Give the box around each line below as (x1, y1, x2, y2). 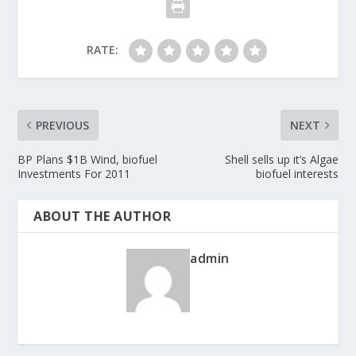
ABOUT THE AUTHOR (33, 207, 172, 226)
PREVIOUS (36, 118, 90, 133)
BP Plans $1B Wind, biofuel (17, 152, 158, 168)
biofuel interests (255, 166, 339, 182)
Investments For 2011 (17, 166, 131, 182)
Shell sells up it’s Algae (224, 152, 339, 168)
